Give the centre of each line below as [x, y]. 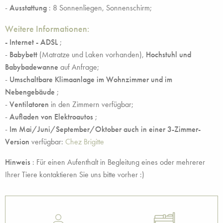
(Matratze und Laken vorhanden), [92, 55]
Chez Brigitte [85, 142]
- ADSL [47, 42]
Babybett [23, 55]
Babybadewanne [32, 67]
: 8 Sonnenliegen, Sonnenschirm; [99, 8]
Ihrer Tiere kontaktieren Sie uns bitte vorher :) [75, 174]
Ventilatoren [29, 104]
